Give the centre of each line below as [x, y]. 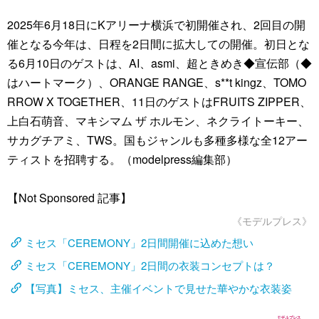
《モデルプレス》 [272, 221]
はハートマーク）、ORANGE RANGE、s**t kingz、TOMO [157, 82]
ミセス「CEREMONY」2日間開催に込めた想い [139, 242]
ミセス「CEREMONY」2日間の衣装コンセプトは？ [150, 265]
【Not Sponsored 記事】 [69, 198]
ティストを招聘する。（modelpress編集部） [122, 159]
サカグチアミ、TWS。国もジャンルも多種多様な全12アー [157, 140]
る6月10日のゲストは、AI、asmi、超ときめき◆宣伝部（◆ [159, 63]
